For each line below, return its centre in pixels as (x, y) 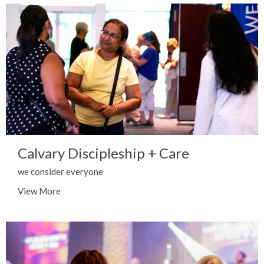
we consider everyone (60, 172)
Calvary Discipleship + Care (103, 153)
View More (39, 191)
